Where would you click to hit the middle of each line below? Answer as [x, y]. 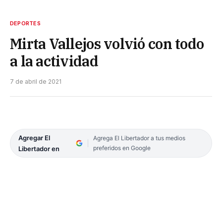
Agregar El [34, 138]
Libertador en [39, 148]
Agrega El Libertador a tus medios [139, 138]
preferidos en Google [122, 148]
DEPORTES [25, 23]
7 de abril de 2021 [36, 81]
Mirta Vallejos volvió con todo [107, 43]
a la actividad [54, 61]
